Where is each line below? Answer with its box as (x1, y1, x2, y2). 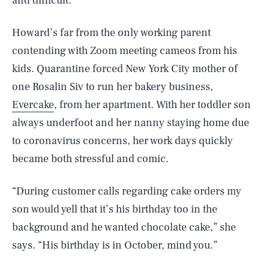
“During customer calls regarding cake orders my (12, 184, 241, 198)
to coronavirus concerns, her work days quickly (12, 134, 233, 148)
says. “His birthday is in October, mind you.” (12, 238, 217, 252)
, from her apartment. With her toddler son (54, 98, 251, 112)
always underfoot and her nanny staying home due (12, 116, 249, 130)
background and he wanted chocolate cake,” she (12, 220, 236, 234)
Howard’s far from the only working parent (12, 26, 211, 40)
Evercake (12, 98, 54, 112)
